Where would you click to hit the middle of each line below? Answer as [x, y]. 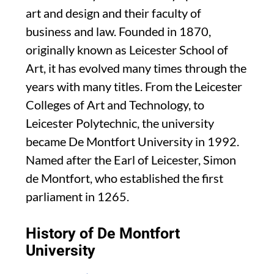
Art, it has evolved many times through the [136, 68]
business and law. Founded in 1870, [118, 31]
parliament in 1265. [77, 196]
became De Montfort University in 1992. [132, 141]
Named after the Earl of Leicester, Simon [131, 159]
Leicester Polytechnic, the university [120, 123]
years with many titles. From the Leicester [134, 86]
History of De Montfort [103, 233]
